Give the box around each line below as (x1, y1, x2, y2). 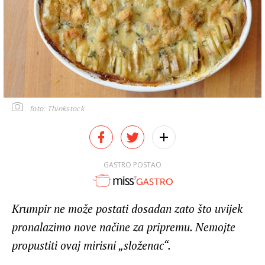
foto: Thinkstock (30, 103, 84, 114)
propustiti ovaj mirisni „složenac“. (12, 238, 171, 253)
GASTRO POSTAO (104, 159, 161, 170)
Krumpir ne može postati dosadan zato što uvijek (12, 201, 243, 216)
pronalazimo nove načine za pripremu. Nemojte (12, 219, 235, 235)
